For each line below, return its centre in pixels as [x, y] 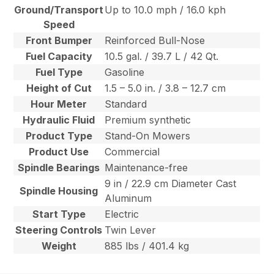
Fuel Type [59, 72]
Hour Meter [59, 104]
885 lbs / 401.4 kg [147, 246]
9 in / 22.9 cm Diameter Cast [171, 184]
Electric [122, 214]
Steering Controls [59, 230]
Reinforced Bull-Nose [155, 41]
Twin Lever [131, 230]
